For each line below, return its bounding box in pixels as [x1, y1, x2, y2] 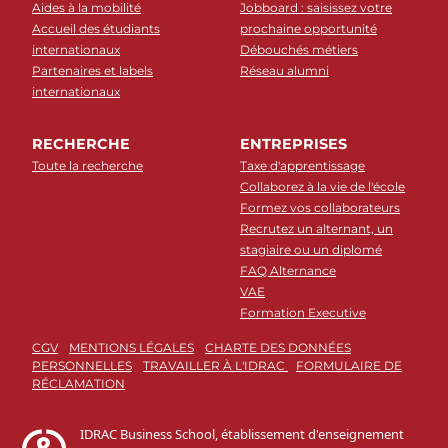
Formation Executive [240, 305, 366, 321]
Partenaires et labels [32, 63, 153, 79]
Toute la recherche [32, 158, 143, 174]
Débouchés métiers [240, 42, 358, 58]
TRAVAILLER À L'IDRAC [143, 358, 288, 374]
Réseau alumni [240, 63, 329, 79]
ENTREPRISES [240, 135, 347, 154]
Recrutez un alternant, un [240, 221, 393, 237]
